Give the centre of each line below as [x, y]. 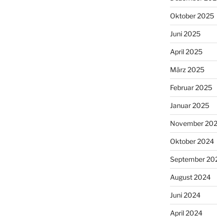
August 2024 [190, 177]
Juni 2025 [185, 34]
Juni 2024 [185, 195]
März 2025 [187, 70]
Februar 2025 [191, 88]
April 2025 [186, 52]
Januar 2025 [189, 106]
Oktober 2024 [192, 141]
